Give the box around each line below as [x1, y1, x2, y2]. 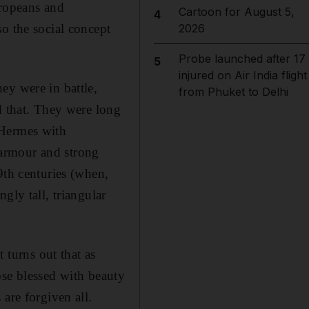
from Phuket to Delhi [178, 85, 288, 99]
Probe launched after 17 [178, 52, 306, 66]
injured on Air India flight [178, 68, 307, 82]
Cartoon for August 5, [178, 5, 295, 19]
